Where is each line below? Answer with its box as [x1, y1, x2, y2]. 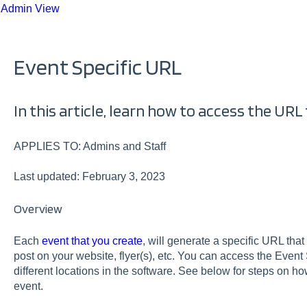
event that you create [41, 234, 143, 247]
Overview [13, 201, 62, 217]
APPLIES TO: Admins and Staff [13, 140, 166, 152]
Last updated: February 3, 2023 [13, 171, 165, 183]
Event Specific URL [13, 53, 182, 80]
